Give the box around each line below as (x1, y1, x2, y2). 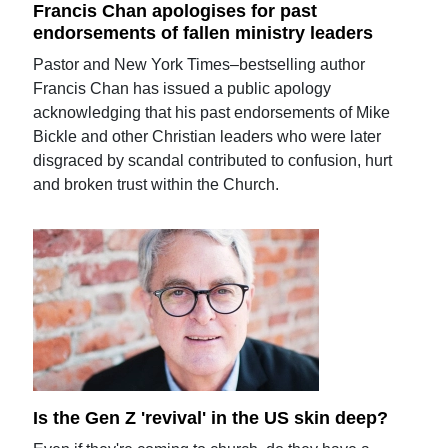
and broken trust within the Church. (33, 175, 280, 193)
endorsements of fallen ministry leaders (33, 22, 374, 43)
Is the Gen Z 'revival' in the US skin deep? (33, 407, 389, 428)
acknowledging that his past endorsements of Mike (33, 103, 391, 121)
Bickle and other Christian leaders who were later (33, 127, 382, 145)
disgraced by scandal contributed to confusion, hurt (33, 151, 393, 169)
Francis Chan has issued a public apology (33, 79, 332, 97)
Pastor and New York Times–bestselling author (33, 55, 366, 73)
